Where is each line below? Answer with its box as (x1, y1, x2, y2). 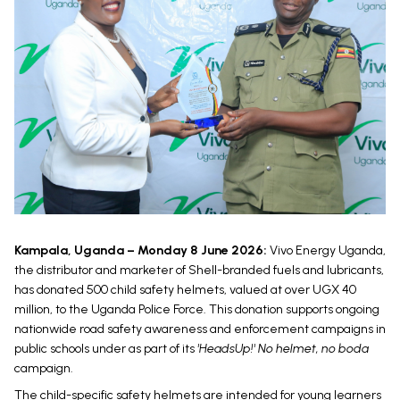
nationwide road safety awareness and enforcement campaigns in (14, 321, 386, 337)
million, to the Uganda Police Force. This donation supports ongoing (14, 301, 379, 317)
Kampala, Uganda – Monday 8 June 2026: (14, 242, 267, 258)
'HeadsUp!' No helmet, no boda (197, 340, 369, 356)
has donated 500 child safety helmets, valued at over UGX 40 (14, 281, 356, 297)
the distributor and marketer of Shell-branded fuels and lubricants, (14, 262, 384, 278)
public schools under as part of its (14, 340, 197, 356)
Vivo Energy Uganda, (267, 242, 386, 258)
